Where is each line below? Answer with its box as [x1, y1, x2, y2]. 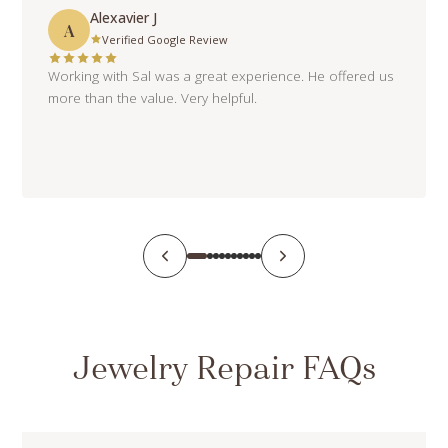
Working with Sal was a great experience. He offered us [48, 67, 394, 86]
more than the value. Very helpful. [48, 89, 258, 108]
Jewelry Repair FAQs [72, 354, 376, 387]
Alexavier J [90, 7, 158, 27]
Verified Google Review [102, 31, 229, 47]
